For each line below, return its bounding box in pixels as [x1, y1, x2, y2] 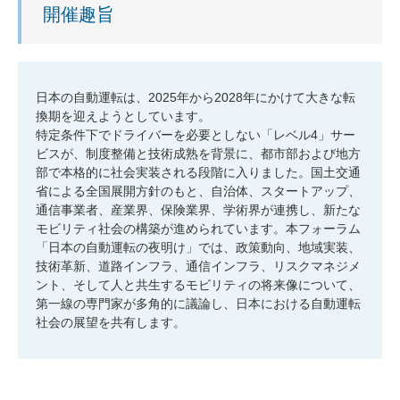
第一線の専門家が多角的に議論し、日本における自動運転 [36, 296, 361, 312]
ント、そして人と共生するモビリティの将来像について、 [36, 278, 361, 293]
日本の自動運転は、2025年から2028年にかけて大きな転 [36, 90, 355, 105]
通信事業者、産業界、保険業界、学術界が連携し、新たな [36, 203, 361, 218]
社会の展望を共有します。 [36, 315, 186, 330]
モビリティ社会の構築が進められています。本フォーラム [36, 221, 361, 237]
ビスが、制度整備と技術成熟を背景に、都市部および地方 [36, 146, 361, 162]
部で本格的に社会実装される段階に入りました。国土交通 [36, 165, 361, 180]
